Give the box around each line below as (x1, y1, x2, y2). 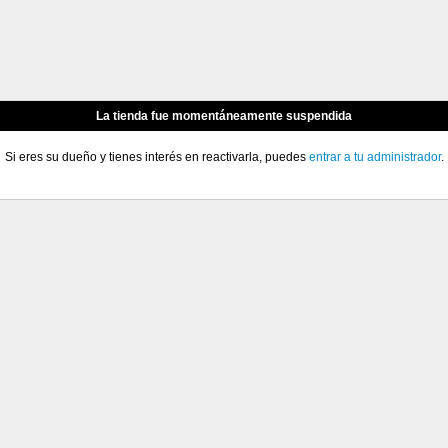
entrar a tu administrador (308, 150, 441, 164)
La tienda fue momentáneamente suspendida (96, 109, 352, 123)
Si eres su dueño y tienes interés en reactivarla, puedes (4, 150, 309, 164)
